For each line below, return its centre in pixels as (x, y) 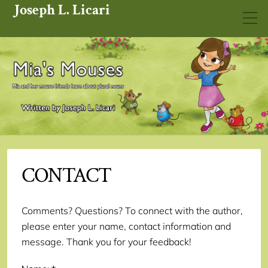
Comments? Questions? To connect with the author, (132, 211)
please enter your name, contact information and (126, 226)
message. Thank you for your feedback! (106, 242)
